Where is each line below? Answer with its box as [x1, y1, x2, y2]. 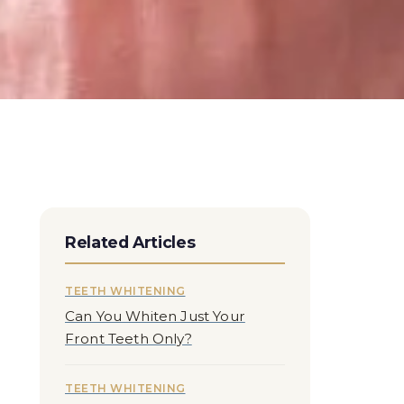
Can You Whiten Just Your [65, 308, 245, 325]
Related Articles [65, 233, 196, 252]
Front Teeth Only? [65, 330, 192, 347]
